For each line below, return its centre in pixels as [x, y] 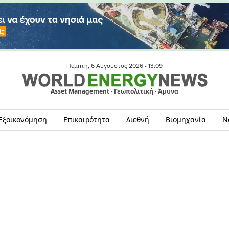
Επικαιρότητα [86, 119]
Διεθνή [138, 119]
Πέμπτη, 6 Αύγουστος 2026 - [107, 66]
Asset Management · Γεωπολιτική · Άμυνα [114, 91]
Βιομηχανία [186, 119]
